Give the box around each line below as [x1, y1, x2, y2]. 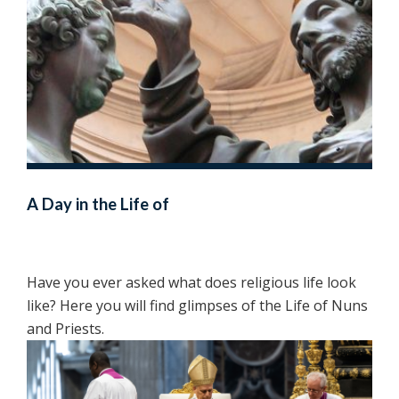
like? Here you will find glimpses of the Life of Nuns [27, 295, 368, 315]
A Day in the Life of [27, 193, 169, 214]
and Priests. [27, 318, 104, 338]
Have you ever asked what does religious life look [27, 272, 356, 292]
